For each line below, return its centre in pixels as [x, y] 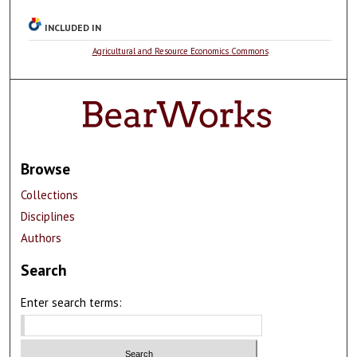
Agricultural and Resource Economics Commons [180, 51]
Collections [50, 194]
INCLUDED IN [73, 27]
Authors [41, 237]
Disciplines [48, 216]
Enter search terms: [72, 302]
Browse [46, 168]
